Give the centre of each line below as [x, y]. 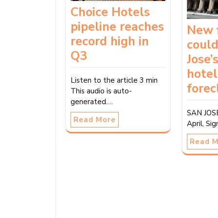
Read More [95, 120]
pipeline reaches [117, 27]
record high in [110, 42]
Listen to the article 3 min [114, 81]
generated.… [92, 102]
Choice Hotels [110, 12]
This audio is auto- [101, 91]
